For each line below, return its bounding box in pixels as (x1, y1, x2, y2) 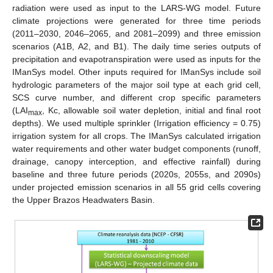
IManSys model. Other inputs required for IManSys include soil (12, 66, 261, 77)
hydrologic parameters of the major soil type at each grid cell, (12, 79, 261, 90)
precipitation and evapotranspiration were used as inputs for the (12, 54, 261, 64)
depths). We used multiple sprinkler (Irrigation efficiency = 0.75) (12, 118, 261, 128)
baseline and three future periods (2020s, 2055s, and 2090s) (12, 169, 261, 179)
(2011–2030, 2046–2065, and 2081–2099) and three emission (12, 28, 261, 38)
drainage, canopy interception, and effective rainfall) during (12, 156, 261, 166)
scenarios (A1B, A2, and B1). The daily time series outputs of (12, 41, 261, 51)
